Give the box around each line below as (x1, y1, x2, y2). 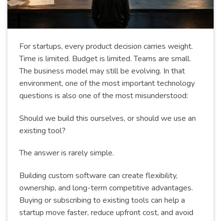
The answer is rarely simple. (19, 147, 114, 159)
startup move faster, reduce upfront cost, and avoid (19, 207, 193, 219)
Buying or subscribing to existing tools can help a (19, 195, 185, 206)
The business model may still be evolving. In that (19, 65, 185, 76)
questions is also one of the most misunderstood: (19, 90, 188, 101)
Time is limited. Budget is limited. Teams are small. (19, 53, 191, 64)
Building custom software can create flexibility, (19, 170, 178, 182)
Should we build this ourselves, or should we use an (19, 112, 196, 124)
